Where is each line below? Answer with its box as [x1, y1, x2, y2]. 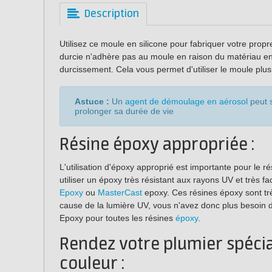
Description [84, 8, 139, 20]
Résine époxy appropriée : [59, 135, 254, 155]
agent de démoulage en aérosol [125, 96, 248, 106]
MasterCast [98, 187, 142, 197]
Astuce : [75, 96, 109, 106]
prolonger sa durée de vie [75, 106, 174, 116]
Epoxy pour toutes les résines [59, 212, 175, 223]
